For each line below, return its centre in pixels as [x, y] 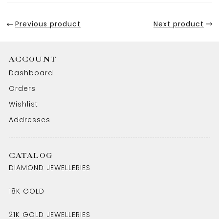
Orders [22, 88]
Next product [179, 24]
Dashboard [31, 73]
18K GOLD [26, 191]
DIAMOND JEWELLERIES [49, 168]
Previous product [48, 24]
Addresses [29, 120]
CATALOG [31, 155]
